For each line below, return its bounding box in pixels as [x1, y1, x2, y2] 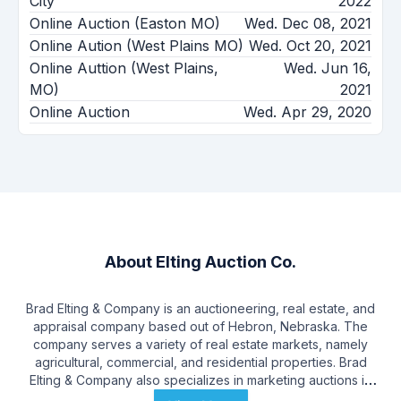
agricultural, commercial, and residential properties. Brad [34, 354, 367, 370]
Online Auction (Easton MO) [30, 13, 220, 32]
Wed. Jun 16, [284, 58, 371, 77]
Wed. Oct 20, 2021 [249, 36, 371, 55]
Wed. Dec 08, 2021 [244, 13, 371, 32]
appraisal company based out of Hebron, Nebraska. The [33, 318, 368, 334]
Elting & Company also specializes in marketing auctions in [30, 371, 371, 388]
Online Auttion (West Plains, [30, 58, 218, 77]
